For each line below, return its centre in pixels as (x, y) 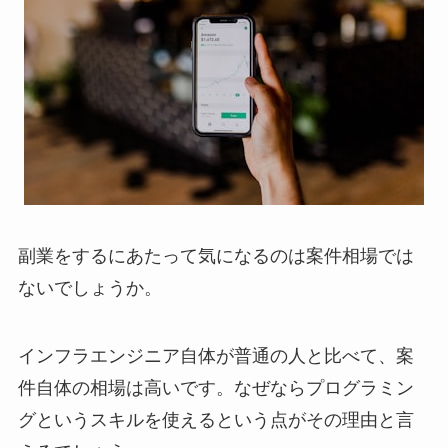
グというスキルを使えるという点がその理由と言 (215, 420)
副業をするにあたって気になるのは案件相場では (215, 256)
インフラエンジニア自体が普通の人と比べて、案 (215, 356)
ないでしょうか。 (89, 288)
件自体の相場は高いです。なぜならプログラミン (215, 388)
